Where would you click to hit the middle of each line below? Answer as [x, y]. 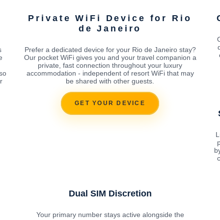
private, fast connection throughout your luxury [110, 65]
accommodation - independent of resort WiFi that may [110, 73]
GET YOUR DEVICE [110, 103]
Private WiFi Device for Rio [110, 18]
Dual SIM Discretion [110, 193]
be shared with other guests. [110, 81]
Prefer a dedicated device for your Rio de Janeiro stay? [110, 49]
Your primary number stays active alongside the [110, 214]
